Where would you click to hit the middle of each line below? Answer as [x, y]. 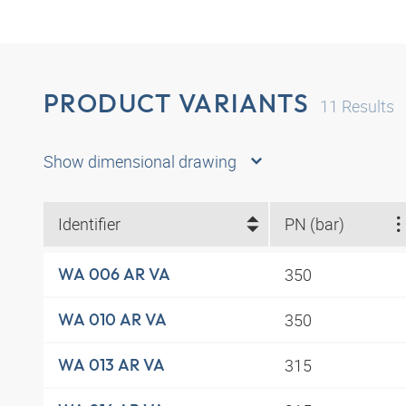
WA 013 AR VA [111, 365]
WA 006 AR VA [114, 275]
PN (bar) [314, 224]
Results [367, 106]
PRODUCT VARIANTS [177, 103]
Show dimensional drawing [140, 161]
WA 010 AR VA [112, 320]
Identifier [89, 224]
